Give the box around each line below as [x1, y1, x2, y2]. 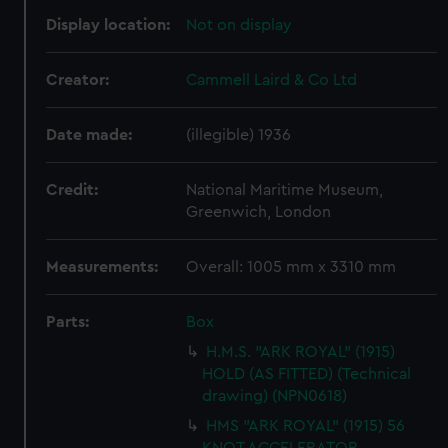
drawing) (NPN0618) [202, 388, 348, 404]
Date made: [46, 127, 133, 143]
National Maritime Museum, [186, 182, 384, 198]
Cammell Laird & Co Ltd [186, 72, 358, 88]
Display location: [46, 17, 171, 33]
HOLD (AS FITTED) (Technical [202, 366, 412, 382]
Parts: [46, 314, 90, 330]
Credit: [46, 182, 99, 198]
